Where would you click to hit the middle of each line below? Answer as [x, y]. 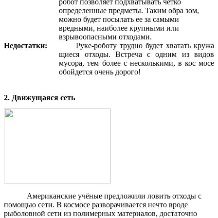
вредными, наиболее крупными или [119, 28]
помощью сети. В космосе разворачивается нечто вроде [96, 205]
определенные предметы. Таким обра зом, [129, 11]
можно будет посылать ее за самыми [119, 19]
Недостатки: [40, 46]
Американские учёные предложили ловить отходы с [114, 196]
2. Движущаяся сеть [39, 97]
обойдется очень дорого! [100, 72]
